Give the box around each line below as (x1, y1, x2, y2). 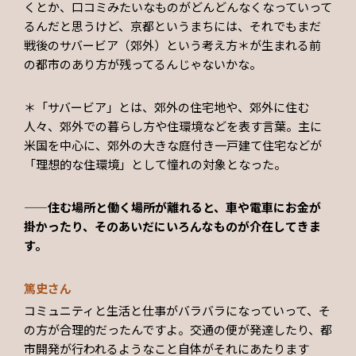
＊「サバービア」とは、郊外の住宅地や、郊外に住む (24, 99, 309, 116)
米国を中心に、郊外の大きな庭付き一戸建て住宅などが (24, 137, 322, 154)
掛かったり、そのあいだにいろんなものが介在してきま (24, 218, 321, 235)
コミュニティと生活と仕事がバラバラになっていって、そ (24, 301, 331, 319)
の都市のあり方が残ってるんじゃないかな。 (24, 56, 261, 73)
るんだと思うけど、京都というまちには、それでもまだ (24, 17, 321, 35)
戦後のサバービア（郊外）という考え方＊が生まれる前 (24, 37, 321, 54)
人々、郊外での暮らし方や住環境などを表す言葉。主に (24, 118, 322, 135)
